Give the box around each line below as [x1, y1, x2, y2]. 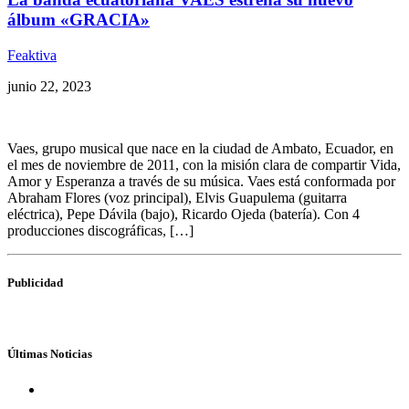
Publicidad [7, 275, 63, 289]
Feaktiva [7, 47, 57, 63]
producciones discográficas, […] [7, 222, 194, 238]
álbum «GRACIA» [7, 9, 150, 29]
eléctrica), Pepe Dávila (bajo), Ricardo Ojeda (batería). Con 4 [7, 205, 360, 222]
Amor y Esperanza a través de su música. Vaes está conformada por [7, 173, 395, 189]
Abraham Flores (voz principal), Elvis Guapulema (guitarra [7, 189, 347, 205]
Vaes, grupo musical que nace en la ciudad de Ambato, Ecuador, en [7, 140, 393, 156]
